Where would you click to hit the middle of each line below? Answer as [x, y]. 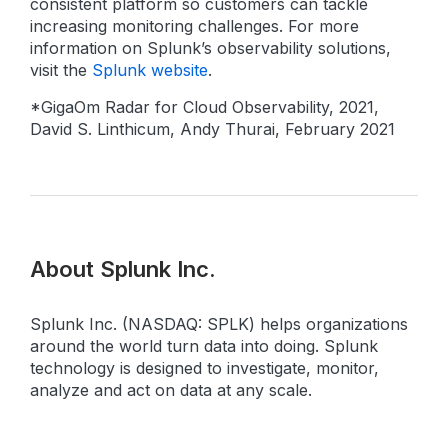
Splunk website [150, 70]
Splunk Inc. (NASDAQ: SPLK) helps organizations [219, 324]
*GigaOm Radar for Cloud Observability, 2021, [204, 107]
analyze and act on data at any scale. [171, 390]
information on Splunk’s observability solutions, [210, 48]
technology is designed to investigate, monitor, [204, 368]
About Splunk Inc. [123, 269]
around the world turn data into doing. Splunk [204, 346]
